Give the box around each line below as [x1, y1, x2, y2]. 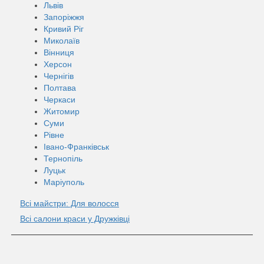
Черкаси [44, 94, 75, 104]
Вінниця [44, 47, 74, 57]
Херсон [44, 59, 72, 69]
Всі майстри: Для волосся [20, 198, 119, 208]
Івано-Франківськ [44, 141, 109, 151]
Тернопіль [44, 153, 82, 163]
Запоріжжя [44, 12, 84, 22]
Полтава [44, 82, 76, 93]
